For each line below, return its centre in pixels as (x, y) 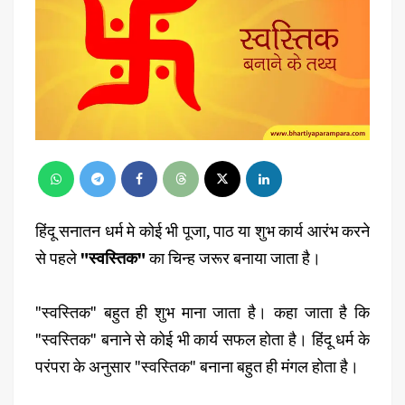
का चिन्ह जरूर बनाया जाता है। (235, 258)
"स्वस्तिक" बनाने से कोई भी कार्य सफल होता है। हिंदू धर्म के (202, 339)
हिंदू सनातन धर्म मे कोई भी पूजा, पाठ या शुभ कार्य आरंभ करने (202, 231)
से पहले (58, 258)
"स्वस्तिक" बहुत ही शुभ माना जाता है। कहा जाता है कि (202, 312)
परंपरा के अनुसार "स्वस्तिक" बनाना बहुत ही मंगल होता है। (199, 366)
